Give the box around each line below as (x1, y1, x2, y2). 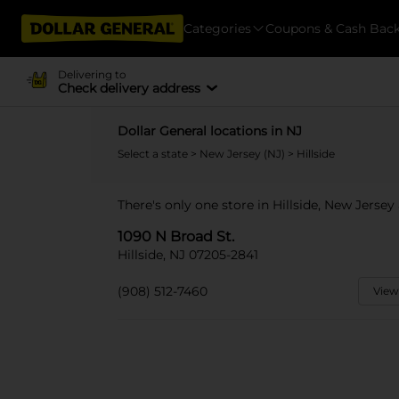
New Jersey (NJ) (199, 147, 288, 160)
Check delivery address (57, 79, 200, 96)
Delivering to (57, 67, 126, 81)
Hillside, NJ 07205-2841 (118, 247, 258, 263)
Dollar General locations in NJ (118, 123, 302, 139)
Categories (183, 20, 251, 37)
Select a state (118, 147, 191, 160)
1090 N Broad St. (118, 228, 234, 245)
